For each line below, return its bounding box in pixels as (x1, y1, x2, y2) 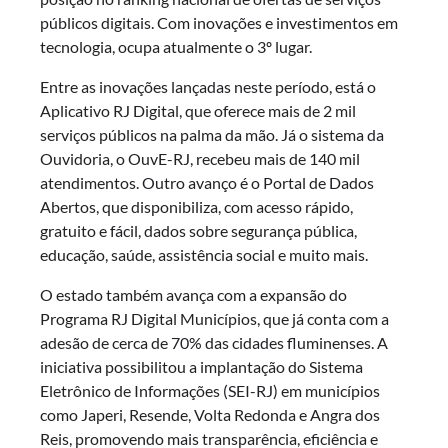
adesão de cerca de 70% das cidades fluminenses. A (40, 333, 388, 353)
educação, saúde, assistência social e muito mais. (40, 245, 368, 265)
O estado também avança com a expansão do (40, 285, 347, 305)
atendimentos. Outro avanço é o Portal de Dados (40, 173, 374, 193)
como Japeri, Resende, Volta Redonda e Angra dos (40, 405, 380, 425)
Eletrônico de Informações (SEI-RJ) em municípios (40, 381, 380, 401)
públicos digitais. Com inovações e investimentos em (40, 13, 398, 33)
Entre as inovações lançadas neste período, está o (40, 77, 376, 97)
